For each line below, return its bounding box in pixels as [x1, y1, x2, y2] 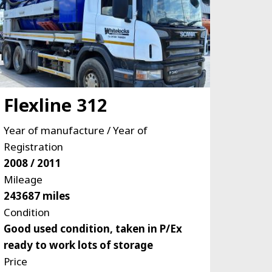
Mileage [3, 172, 42, 186]
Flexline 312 [3, 92, 107, 117]
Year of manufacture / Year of [3, 123, 148, 137]
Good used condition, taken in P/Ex [3, 221, 182, 236]
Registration [3, 139, 63, 154]
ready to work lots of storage [3, 237, 153, 252]
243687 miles [3, 188, 70, 203]
